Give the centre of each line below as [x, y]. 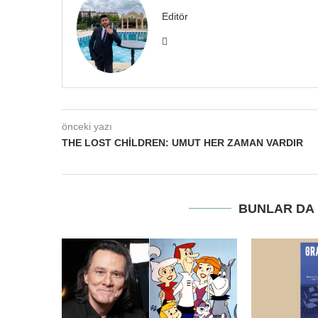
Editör [175, 16]
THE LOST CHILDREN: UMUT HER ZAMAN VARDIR [182, 142]
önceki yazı [87, 126]
